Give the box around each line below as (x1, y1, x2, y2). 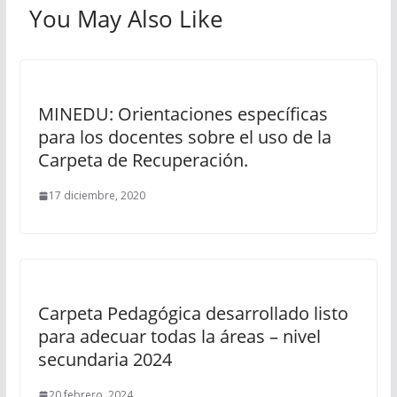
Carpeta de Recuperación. (37, 148, 248, 172)
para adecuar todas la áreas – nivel (37, 324, 321, 348)
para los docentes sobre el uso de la (37, 125, 331, 149)
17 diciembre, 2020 (48, 188, 145, 203)
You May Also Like (28, 3, 223, 35)
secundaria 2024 (37, 347, 172, 371)
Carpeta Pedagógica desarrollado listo (37, 301, 348, 325)
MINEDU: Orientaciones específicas (37, 102, 328, 126)
